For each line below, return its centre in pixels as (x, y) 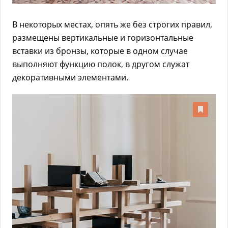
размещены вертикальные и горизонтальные (103, 37)
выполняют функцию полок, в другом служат (101, 64)
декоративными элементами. (70, 77)
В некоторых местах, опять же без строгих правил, (112, 24)
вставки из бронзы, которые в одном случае (100, 51)
